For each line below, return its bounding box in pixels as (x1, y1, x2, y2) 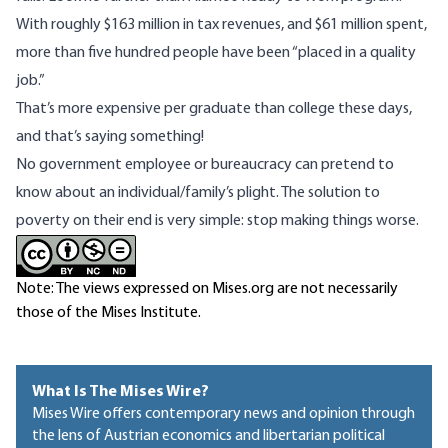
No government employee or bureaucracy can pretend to (16, 157, 394, 174)
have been (222, 45, 290, 62)
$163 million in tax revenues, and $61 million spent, (101, 17, 427, 34)
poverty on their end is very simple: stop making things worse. (16, 213, 419, 230)
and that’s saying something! (16, 129, 204, 146)
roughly (51, 17, 101, 34)
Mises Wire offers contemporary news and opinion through (32, 406, 415, 423)
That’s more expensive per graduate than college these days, (16, 101, 412, 118)
